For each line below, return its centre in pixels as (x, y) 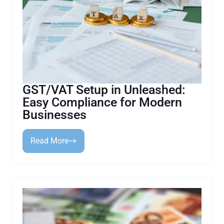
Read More (49, 141)
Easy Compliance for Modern (102, 102)
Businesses (54, 115)
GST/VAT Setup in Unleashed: (104, 90)
